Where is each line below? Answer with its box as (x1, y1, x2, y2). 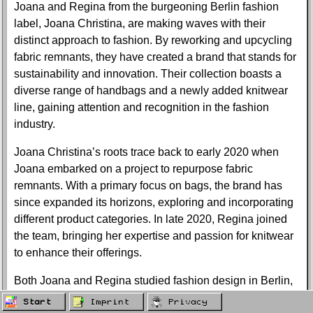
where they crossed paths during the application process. (14, 291, 295, 303)
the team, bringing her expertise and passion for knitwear (14, 229, 293, 242)
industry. (14, 117, 55, 130)
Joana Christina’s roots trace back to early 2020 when (14, 145, 279, 158)
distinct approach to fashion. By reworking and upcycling (14, 34, 292, 46)
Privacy (168, 298, 208, 307)
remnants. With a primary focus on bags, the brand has (14, 179, 282, 191)
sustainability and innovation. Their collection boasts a (14, 67, 282, 80)
